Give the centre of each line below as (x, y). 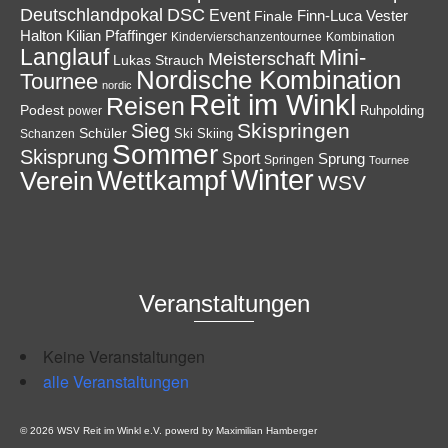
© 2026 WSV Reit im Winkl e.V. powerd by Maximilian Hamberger (168, 431)
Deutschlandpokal (91, 15)
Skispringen (293, 131)
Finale (273, 16)
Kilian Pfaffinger (116, 36)
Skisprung (64, 157)
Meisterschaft (261, 59)
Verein (56, 181)
